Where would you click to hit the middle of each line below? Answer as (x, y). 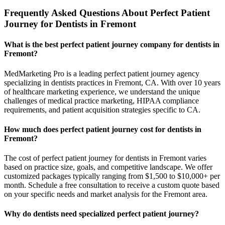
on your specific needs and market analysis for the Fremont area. (106, 194)
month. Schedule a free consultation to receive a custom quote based (112, 185)
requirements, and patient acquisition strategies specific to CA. (102, 109)
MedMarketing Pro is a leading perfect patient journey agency (102, 73)
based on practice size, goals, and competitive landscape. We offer (108, 167)
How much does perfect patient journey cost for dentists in (103, 129)
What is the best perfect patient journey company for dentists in (112, 45)
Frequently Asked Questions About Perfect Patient (107, 13)
